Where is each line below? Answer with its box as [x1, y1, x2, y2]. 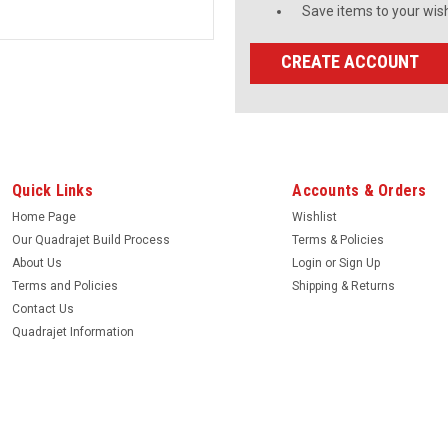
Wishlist [292, 209, 338, 224]
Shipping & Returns [292, 278, 396, 293]
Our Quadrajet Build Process [12, 232, 170, 247]
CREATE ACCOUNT [281, 50, 420, 72]
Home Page [12, 209, 76, 224]
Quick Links [12, 180, 93, 200]
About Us [12, 255, 62, 270]
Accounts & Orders [292, 180, 427, 200]
